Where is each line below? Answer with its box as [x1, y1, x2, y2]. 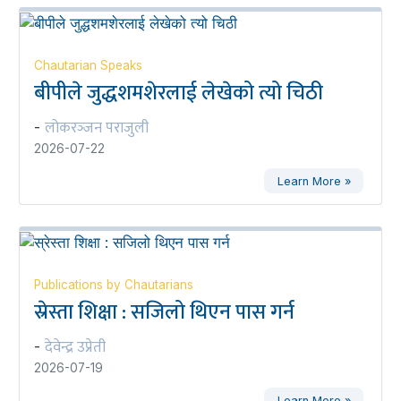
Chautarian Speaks [33, 57, 142, 73]
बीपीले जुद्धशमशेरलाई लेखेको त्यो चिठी [33, 75, 323, 110]
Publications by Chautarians [33, 277, 193, 293]
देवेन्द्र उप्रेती [44, 335, 106, 361]
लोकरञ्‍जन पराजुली [44, 115, 149, 141]
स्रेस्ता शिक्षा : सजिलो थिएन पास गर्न [33, 295, 294, 330]
